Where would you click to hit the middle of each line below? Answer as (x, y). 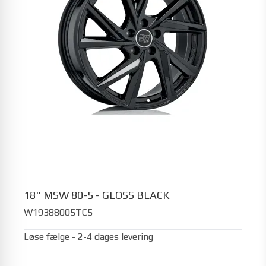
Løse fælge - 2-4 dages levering (88, 236)
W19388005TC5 (58, 212)
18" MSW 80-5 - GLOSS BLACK (96, 195)
